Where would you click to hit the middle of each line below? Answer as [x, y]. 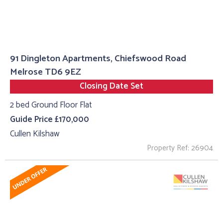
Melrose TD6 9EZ [46, 72]
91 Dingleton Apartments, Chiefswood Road [98, 58]
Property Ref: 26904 [180, 148]
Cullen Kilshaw [35, 134]
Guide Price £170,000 [50, 119]
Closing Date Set [111, 86]
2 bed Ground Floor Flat [51, 105]
